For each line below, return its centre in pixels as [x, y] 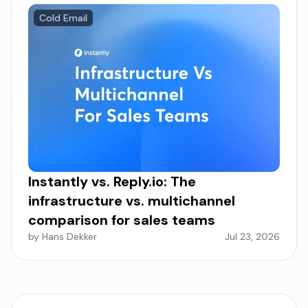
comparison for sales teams [122, 220]
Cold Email [63, 18]
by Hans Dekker [63, 237]
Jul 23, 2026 [252, 237]
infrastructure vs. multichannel [132, 201]
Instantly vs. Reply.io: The [112, 182]
